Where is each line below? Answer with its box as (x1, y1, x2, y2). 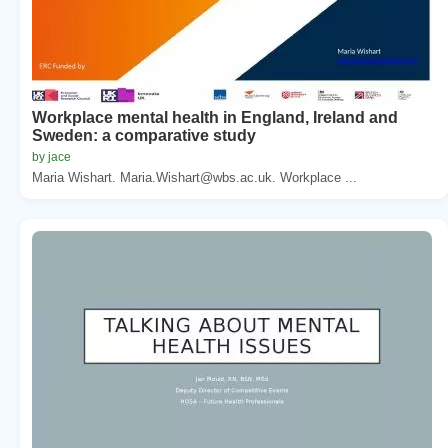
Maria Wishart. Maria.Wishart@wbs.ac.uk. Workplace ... (32, 169, 357, 185)
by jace (32, 149, 71, 164)
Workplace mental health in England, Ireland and (32, 108, 398, 126)
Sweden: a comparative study (32, 126, 256, 144)
